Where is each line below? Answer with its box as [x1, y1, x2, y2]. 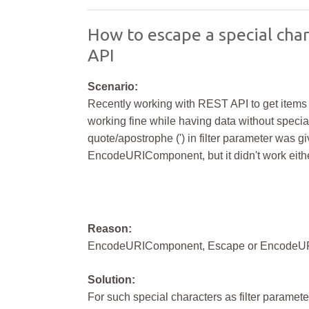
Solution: [88, 274, 135, 286]
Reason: [88, 223, 132, 235]
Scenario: [88, 81, 138, 93]
